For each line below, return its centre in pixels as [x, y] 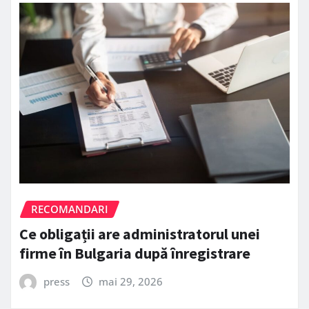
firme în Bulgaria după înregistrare [135, 253]
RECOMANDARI [70, 209]
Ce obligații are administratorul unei [140, 234]
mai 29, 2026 [131, 282]
